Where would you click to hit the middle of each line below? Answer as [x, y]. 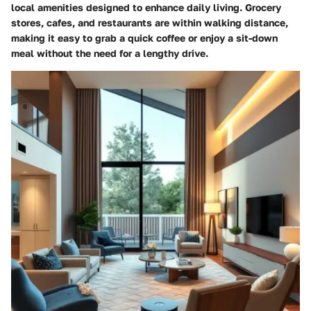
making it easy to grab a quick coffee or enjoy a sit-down [144, 38]
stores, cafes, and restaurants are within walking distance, [150, 23]
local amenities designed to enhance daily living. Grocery [146, 8]
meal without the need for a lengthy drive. [110, 53]
